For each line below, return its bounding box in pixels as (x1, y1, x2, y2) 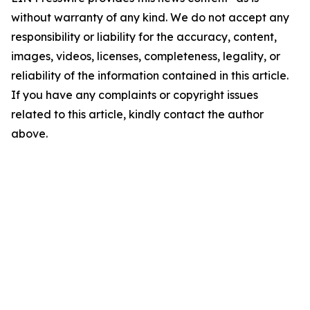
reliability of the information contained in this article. (11, 69, 289, 82)
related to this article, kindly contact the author (11, 107, 264, 121)
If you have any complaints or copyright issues (11, 88, 258, 102)
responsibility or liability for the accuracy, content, (11, 30, 277, 44)
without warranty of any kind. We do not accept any (11, 10, 289, 24)
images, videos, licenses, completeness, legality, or (11, 49, 280, 63)
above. (11, 127, 48, 140)
